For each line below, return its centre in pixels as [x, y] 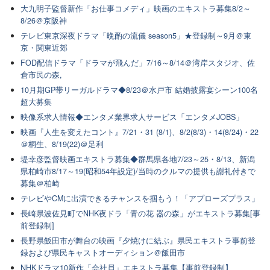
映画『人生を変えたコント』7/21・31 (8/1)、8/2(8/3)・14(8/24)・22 [140, 132]
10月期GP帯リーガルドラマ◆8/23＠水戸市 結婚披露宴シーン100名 [140, 89]
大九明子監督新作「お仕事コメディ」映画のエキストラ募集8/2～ [136, 8]
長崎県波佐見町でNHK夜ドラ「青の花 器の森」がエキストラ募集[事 [141, 213]
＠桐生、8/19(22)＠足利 [62, 144]
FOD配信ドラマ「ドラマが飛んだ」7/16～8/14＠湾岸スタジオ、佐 [138, 62]
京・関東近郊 [44, 47]
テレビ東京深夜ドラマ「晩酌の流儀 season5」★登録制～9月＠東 [136, 35]
